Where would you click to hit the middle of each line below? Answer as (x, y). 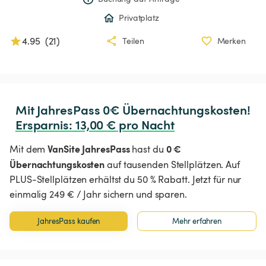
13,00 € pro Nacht (123, 125)
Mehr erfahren (197, 221)
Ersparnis (42, 125)
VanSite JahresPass (89, 149)
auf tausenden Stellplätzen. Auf (172, 165)
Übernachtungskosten (57, 164)
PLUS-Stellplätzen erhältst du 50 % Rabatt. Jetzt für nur (126, 180)
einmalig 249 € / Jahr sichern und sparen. (98, 194)
